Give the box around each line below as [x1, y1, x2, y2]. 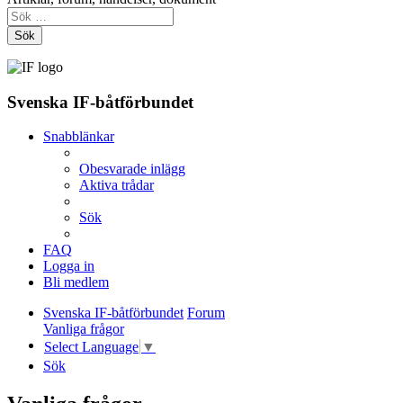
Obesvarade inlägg [79, 161, 185, 177]
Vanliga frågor [43, 321, 124, 337]
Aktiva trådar [79, 177, 154, 193]
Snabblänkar [43, 129, 114, 145]
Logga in [43, 258, 94, 274]
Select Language [44, 338, 139, 354]
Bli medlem [43, 274, 109, 291]
